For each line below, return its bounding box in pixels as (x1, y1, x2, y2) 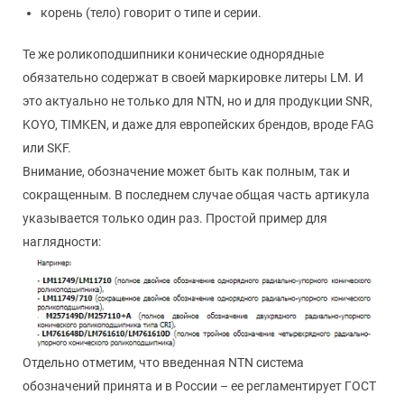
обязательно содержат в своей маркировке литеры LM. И (23, 70, 363, 86)
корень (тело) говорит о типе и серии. (41, 5, 262, 21)
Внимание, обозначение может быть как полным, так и (23, 164, 350, 179)
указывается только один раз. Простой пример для (23, 211, 327, 226)
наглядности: (23, 234, 101, 250)
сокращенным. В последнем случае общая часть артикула (23, 188, 370, 203)
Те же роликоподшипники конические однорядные (23, 47, 324, 62)
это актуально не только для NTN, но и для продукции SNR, (23, 94, 372, 109)
